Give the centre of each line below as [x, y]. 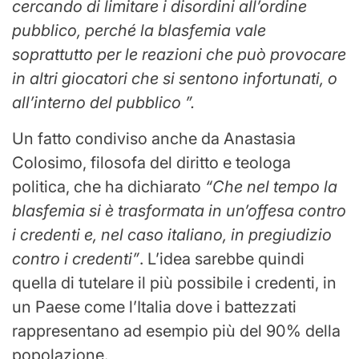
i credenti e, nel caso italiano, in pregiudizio [172, 235]
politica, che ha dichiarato [109, 187]
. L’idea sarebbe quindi [222, 259]
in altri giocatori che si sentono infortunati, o [175, 79]
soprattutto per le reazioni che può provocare [179, 55]
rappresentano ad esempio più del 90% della [176, 331]
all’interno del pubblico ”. [103, 103]
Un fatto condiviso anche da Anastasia [154, 139]
